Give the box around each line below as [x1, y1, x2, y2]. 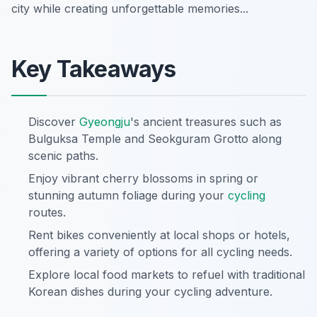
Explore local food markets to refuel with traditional [28, 267, 305, 282]
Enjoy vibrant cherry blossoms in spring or [28, 171, 258, 186]
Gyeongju [79, 115, 130, 129]
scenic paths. [28, 149, 98, 163]
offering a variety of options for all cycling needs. [28, 245, 292, 260]
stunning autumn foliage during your [28, 188, 228, 203]
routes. [28, 205, 66, 220]
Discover [28, 115, 79, 129]
